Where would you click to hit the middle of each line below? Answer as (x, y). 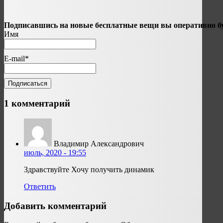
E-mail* (16, 58)
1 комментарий (37, 104)
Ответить (40, 186)
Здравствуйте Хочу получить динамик (89, 169)
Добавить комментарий (55, 206)
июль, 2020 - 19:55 (55, 152)
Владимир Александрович (99, 143)
